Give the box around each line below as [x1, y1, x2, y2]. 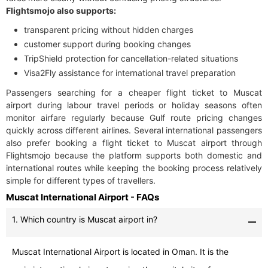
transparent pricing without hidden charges [24, 25, 193, 35]
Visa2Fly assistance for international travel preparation [24, 68, 236, 78]
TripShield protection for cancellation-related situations [24, 53, 238, 64]
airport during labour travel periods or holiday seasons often [6, 100, 262, 111]
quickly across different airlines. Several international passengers [6, 125, 262, 136]
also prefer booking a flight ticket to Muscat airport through [6, 138, 262, 148]
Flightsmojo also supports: [6, 5, 116, 16]
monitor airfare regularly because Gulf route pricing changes [6, 112, 262, 123]
